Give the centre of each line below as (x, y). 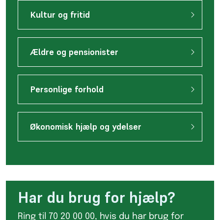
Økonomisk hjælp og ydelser (86, 127)
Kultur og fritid (60, 15)
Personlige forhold (67, 89)
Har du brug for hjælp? (96, 197)
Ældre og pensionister (74, 52)
